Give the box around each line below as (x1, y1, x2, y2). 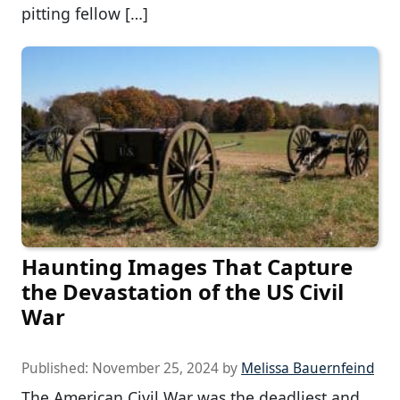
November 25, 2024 (92, 359, 219, 379)
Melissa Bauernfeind (241, 359, 374, 379)
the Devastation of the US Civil (21, 277, 344, 307)
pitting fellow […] (21, 2, 148, 24)
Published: (21, 359, 92, 379)
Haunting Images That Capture (21, 252, 353, 282)
